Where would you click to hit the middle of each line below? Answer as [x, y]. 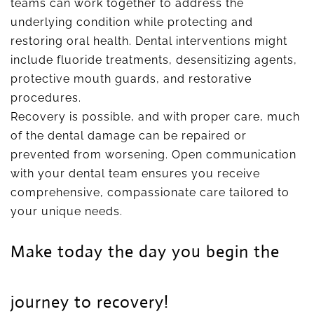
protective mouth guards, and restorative [131, 79]
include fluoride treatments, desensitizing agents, [154, 60]
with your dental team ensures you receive [135, 173]
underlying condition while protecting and [132, 22]
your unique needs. [67, 211]
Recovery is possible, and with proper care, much [155, 117]
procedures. [46, 98]
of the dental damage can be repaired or [129, 136]
